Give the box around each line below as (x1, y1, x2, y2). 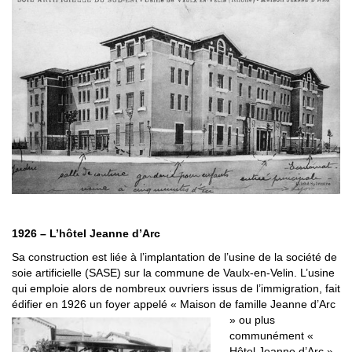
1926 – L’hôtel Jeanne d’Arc (12, 227, 160, 240)
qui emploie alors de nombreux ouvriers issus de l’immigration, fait (12, 282, 340, 295)
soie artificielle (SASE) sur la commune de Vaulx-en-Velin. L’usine (12, 266, 335, 280)
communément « (229, 329, 313, 343)
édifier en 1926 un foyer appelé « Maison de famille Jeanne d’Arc (12, 298, 335, 311)
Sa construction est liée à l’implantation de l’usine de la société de (12, 251, 337, 264)
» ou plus (229, 313, 275, 327)
